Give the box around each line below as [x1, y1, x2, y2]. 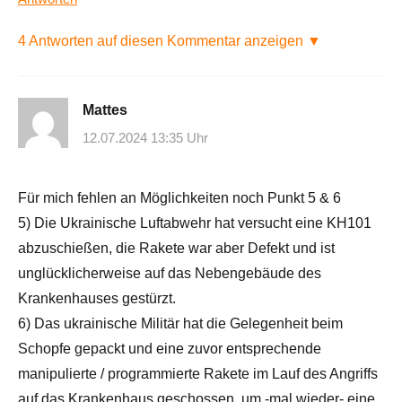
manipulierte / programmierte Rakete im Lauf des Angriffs [18, 366, 378, 382]
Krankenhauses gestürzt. [18, 291, 176, 307]
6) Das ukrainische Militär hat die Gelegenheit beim [18, 316, 343, 332]
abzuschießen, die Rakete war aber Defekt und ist [18, 240, 335, 257]
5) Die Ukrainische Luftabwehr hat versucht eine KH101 [18, 215, 371, 232]
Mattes [83, 101, 127, 118]
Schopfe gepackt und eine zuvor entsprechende [18, 341, 321, 357]
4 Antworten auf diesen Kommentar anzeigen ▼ [18, 32, 321, 48]
